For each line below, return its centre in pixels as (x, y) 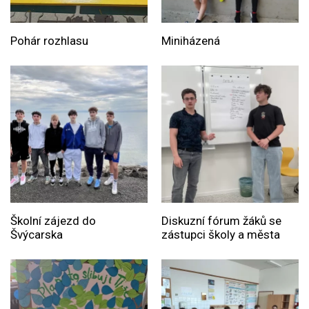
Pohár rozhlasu (49, 41)
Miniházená (190, 41)
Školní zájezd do (53, 221)
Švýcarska (37, 235)
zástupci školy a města (220, 235)
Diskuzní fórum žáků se (221, 221)
